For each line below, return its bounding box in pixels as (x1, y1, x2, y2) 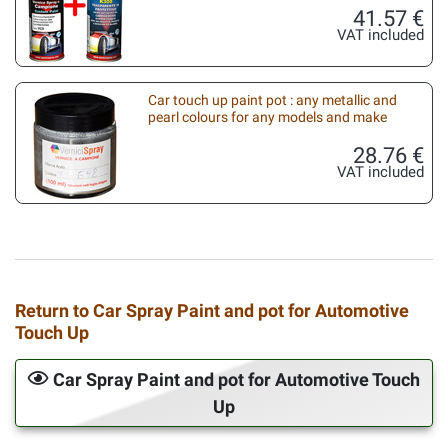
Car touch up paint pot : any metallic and (148, 91, 397, 109)
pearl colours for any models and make (148, 108, 387, 126)
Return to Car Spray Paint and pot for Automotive (15, 300, 409, 321)
